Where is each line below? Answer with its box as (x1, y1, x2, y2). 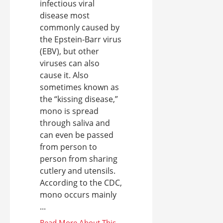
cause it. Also (40, 69, 89, 81)
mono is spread (40, 105, 99, 116)
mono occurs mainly (40, 189, 116, 200)
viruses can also (40, 57, 100, 69)
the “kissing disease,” (40, 93, 118, 105)
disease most (40, 9, 90, 21)
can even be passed (40, 129, 113, 140)
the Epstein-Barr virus (40, 33, 121, 45)
